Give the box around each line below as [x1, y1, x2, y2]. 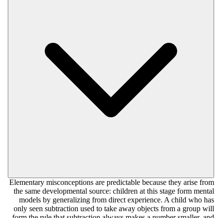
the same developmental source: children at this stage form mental [14, 187, 214, 196]
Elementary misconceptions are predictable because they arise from [9, 178, 214, 187]
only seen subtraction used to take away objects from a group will [14, 204, 214, 213]
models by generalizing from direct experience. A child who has [19, 196, 214, 204]
